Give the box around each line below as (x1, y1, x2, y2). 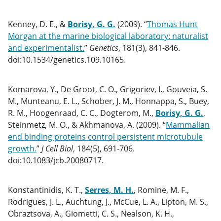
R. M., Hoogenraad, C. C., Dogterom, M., (8, 108, 155, 118)
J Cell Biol (41, 143, 73, 154)
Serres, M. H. (85, 184, 134, 195)
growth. (8, 143, 37, 154)
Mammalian (166, 119, 210, 130)
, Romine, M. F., (134, 184, 189, 195)
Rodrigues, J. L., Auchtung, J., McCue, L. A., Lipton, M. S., (8, 196, 208, 207)
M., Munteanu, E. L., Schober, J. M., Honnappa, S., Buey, (8, 96, 209, 107)
